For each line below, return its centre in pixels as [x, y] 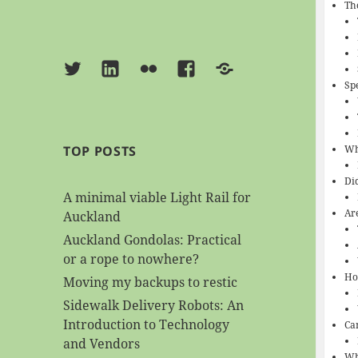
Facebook [210, 71]
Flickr [159, 71]
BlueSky [243, 71]
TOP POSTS [100, 151]
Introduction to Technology [147, 325]
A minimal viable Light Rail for [157, 198]
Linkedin [133, 71]
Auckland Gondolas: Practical [153, 240]
